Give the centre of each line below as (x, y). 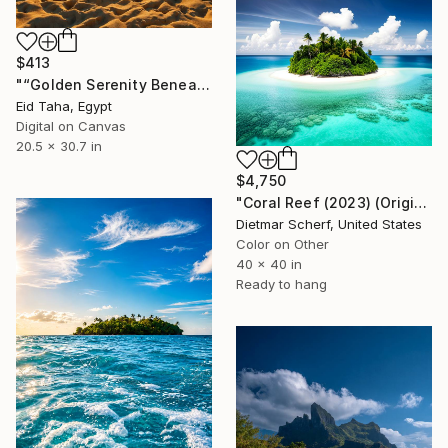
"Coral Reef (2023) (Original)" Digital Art (421, 203)
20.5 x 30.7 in (59, 145)
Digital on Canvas (71, 125)
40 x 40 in (269, 264)
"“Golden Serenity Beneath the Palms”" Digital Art (203, 84)
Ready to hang (281, 284)
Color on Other (282, 244)
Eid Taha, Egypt (64, 105)
